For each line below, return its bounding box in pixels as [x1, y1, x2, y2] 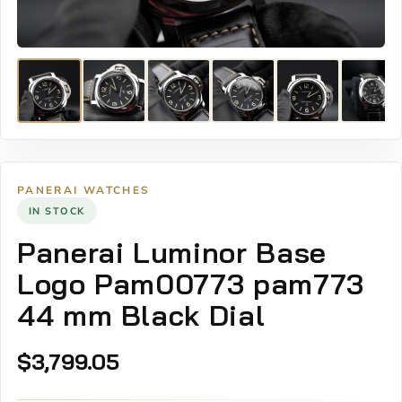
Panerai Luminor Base [17, 233, 327, 270]
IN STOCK [28, 204, 85, 217]
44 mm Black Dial [17, 296, 266, 333]
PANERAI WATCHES [17, 183, 151, 197]
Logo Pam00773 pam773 [17, 265, 364, 301]
